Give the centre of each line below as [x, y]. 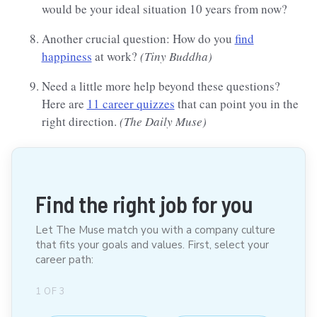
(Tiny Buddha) [176, 57]
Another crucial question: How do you [138, 39]
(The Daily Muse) [163, 122]
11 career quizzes [131, 104]
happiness [67, 57]
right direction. [80, 122]
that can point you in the [236, 104]
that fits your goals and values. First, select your [152, 245]
